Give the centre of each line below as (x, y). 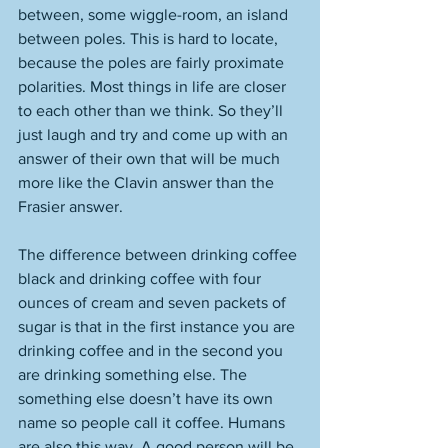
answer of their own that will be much (151, 158)
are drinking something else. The (134, 374)
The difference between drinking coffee (159, 254)
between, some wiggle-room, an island (155, 14)
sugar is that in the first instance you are (158, 326)
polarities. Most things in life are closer (154, 86)
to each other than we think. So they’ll (152, 110)
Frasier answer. (72, 206)
